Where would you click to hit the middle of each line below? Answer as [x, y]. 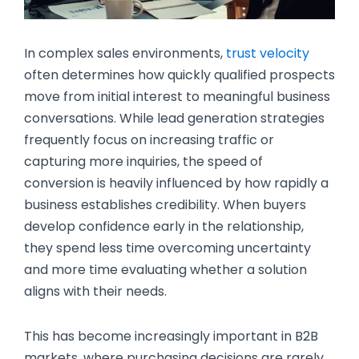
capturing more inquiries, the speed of [143, 162]
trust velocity [268, 54]
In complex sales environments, [125, 54]
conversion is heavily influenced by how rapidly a [176, 184]
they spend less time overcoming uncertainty [167, 248]
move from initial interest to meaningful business [177, 97]
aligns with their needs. [95, 292]
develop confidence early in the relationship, [164, 227]
